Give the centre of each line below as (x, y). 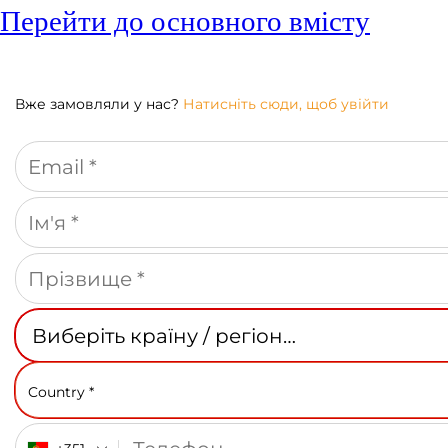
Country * (61, 392)
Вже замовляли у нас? (99, 104)
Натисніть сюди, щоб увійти (286, 104)
